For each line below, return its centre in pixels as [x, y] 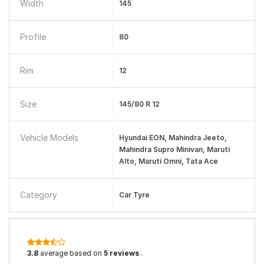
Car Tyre [134, 195]
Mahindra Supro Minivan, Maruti [174, 149]
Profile [33, 37]
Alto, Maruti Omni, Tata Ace [168, 161]
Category [39, 195]
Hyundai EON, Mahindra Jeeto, [173, 138]
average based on [71, 253]
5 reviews [121, 253]
